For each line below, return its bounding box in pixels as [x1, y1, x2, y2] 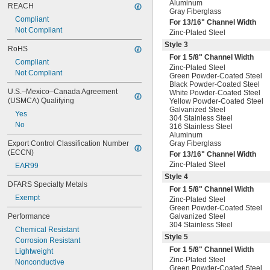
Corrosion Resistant [15, 236, 80, 245]
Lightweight [15, 247, 53, 256]
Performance [8, 212, 50, 221]
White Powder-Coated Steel [169, 89, 260, 97]
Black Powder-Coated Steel [169, 80, 260, 89]
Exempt [15, 193, 40, 202]
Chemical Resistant [15, 225, 79, 234]
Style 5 [165, 233, 188, 241]
